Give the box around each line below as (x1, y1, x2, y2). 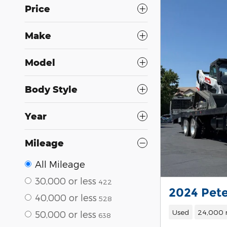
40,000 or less (35, 192, 97, 203)
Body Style (25, 83, 78, 95)
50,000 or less (35, 208, 96, 219)
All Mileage (35, 158, 85, 169)
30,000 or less (35, 175, 96, 186)
